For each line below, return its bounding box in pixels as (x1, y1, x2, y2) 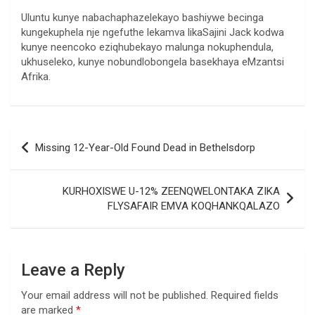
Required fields (211, 289, 278, 302)
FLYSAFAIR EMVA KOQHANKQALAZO (108, 200, 280, 213)
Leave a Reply (21, 260, 125, 281)
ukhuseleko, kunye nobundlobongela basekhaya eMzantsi (21, 56, 284, 69)
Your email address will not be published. (21, 289, 208, 302)
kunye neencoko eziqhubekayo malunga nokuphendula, (21, 41, 274, 54)
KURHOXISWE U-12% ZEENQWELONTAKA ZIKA (63, 185, 280, 198)
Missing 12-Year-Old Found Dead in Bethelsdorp (35, 141, 255, 155)
